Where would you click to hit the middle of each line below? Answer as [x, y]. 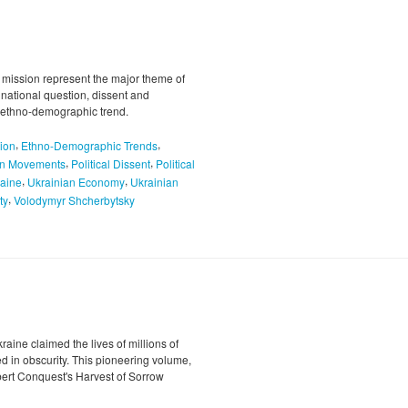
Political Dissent [111, 163]
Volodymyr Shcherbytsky [74, 199]
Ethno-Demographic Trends [89, 146]
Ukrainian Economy [76, 181]
